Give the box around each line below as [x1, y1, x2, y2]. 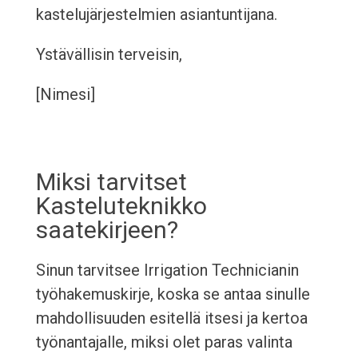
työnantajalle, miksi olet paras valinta [35, 332, 292, 352]
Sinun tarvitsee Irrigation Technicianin [35, 261, 299, 280]
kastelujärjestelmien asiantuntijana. [35, 5, 277, 25]
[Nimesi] [35, 85, 95, 105]
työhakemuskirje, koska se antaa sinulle [35, 284, 310, 304]
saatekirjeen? [35, 216, 178, 245]
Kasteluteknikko [35, 192, 207, 221]
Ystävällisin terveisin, [35, 45, 182, 65]
